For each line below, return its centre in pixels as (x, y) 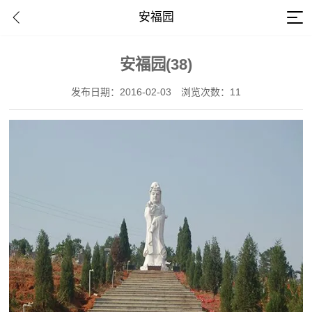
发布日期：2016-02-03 (121, 92)
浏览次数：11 (211, 92)
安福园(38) (156, 64)
